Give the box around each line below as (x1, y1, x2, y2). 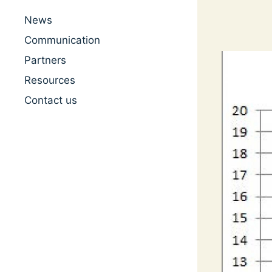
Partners (24, 54, 66, 67)
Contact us (24, 94, 77, 107)
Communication (24, 34, 100, 47)
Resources (24, 74, 75, 87)
